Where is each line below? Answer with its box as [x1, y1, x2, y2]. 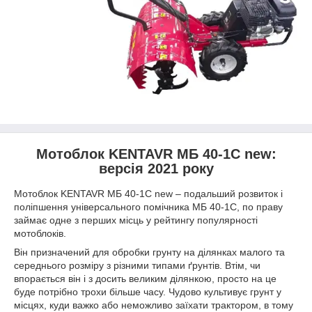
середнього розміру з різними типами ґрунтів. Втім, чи [14, 259, 260, 271]
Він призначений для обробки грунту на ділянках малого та [14, 246, 285, 258]
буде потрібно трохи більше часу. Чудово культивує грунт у [14, 286, 281, 297]
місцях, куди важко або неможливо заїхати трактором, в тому [14, 299, 293, 311]
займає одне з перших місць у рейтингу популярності [14, 214, 258, 226]
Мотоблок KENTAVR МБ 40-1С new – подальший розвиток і [14, 187, 283, 199]
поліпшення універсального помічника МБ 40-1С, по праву [14, 201, 283, 212]
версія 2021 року [98, 161, 214, 176]
